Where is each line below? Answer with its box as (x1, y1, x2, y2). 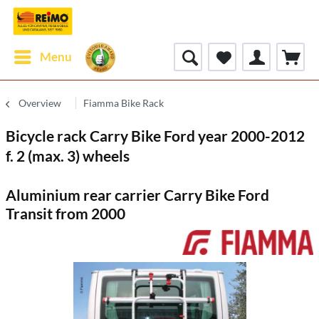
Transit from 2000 (6, 204, 125, 222)
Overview (19, 97, 61, 109)
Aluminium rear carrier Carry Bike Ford (6, 186, 269, 204)
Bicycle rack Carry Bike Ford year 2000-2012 (6, 127, 305, 145)
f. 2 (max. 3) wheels (6, 147, 130, 164)
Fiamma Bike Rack (83, 97, 164, 109)
